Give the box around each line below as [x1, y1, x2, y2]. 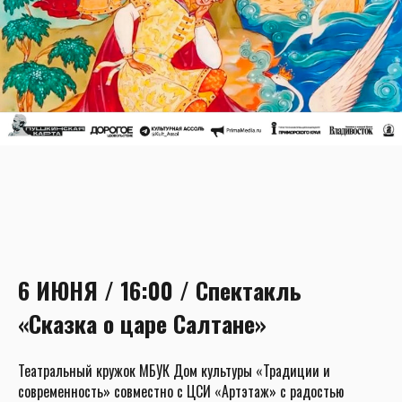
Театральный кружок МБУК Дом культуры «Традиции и [18, 359, 330, 381]
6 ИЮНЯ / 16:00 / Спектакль [18, 272, 301, 308]
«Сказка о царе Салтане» [18, 305, 267, 341]
